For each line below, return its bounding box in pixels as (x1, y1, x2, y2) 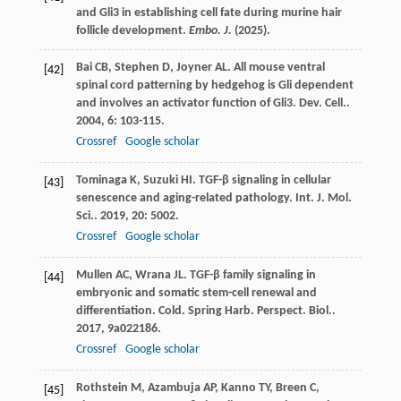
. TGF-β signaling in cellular (192, 173, 331, 187)
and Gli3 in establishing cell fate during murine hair (75, 5, 342, 20)
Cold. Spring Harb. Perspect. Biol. (158, 303, 332, 318)
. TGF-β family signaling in (183, 268, 316, 282)
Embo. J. (188, 23, 232, 38)
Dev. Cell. (298, 96, 346, 110)
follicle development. (75, 23, 189, 38)
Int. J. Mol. (294, 191, 352, 205)
